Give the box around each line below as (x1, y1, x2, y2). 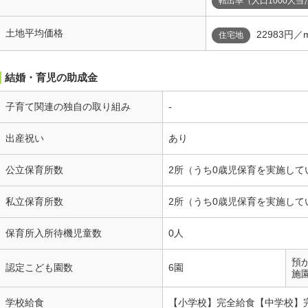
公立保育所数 (5, 164, 63, 175)
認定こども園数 (5, 262, 73, 273)
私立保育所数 (5, 196, 63, 207)
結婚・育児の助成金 (5, 71, 98, 83)
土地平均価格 (5, 27, 63, 38)
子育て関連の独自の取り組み (5, 101, 131, 112)
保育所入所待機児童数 (5, 228, 102, 239)
